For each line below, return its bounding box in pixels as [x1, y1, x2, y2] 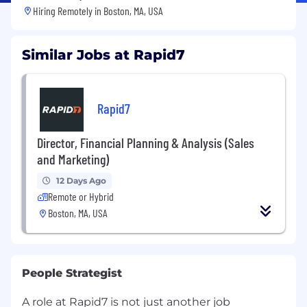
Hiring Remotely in [33, 3, 103, 17]
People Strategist [22, 266, 122, 280]
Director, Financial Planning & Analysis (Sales [37, 134, 254, 151]
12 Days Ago [56, 175, 106, 186]
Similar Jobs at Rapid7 [22, 46, 185, 63]
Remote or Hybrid [48, 189, 114, 203]
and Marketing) [37, 150, 109, 167]
